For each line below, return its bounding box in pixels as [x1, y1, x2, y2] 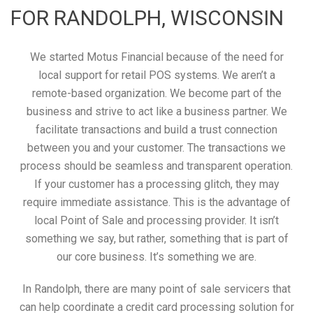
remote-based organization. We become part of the [31, 86, 282, 100]
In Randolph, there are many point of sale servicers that [22, 282, 291, 296]
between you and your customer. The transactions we [27, 140, 286, 154]
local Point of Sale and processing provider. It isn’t [34, 213, 279, 227]
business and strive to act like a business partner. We [26, 104, 287, 118]
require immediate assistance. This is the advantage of [22, 195, 291, 209]
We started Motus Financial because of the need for [29, 50, 284, 64]
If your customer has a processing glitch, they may [34, 177, 279, 191]
